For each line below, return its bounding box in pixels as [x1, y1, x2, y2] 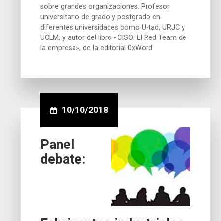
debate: [40, 151, 86, 167]
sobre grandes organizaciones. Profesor [40, 2, 170, 11]
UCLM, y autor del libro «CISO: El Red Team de [40, 33, 187, 42]
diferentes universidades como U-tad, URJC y [40, 23, 185, 32]
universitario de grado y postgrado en [40, 12, 161, 21]
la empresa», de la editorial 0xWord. [40, 43, 154, 52]
